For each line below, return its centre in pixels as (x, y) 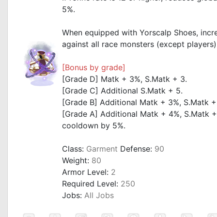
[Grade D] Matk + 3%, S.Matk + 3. (124, 79)
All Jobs (99, 195)
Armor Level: (86, 172)
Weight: (77, 160)
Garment (102, 149)
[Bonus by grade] (94, 67)
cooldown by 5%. (94, 125)
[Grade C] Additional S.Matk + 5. (122, 91)
